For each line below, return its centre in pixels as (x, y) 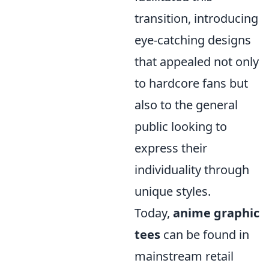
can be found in (205, 234)
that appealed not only (197, 61)
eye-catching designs (193, 40)
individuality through (192, 169)
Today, (154, 213)
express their (171, 148)
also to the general (186, 104)
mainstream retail (184, 256)
